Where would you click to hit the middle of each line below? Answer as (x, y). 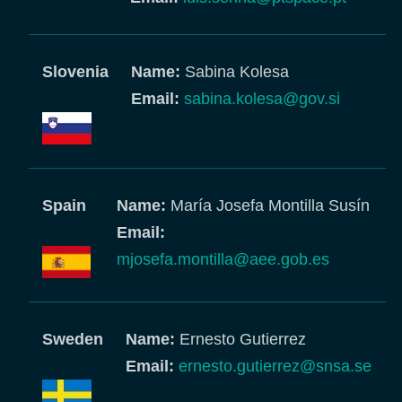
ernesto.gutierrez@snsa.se (275, 366)
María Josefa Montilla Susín (270, 205)
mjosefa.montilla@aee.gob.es (223, 259)
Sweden (73, 339)
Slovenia (75, 72)
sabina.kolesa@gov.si (262, 99)
